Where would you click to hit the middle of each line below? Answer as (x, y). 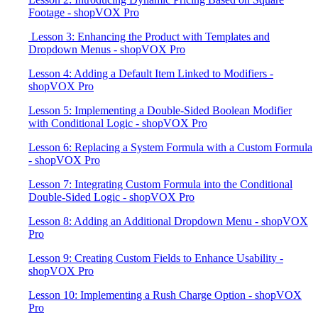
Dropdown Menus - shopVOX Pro (107, 49)
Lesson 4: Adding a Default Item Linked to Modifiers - (151, 73)
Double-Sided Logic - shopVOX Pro (111, 197)
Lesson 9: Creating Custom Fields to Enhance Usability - (156, 258)
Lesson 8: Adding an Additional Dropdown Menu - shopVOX (168, 221)
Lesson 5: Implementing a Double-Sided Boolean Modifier (160, 110)
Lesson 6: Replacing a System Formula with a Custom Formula (170, 147)
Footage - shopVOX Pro (84, 12)
